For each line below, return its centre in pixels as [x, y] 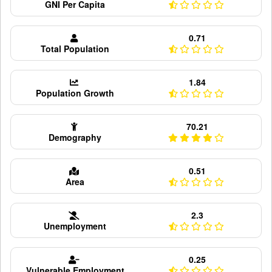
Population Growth [75, 93]
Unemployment [75, 226]
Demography [75, 137]
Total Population [75, 49]
